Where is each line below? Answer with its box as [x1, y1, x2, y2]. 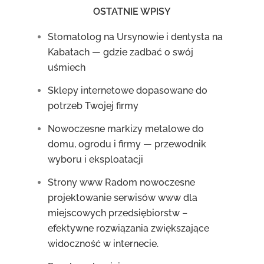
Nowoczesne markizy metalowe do [48, 123, 204, 134]
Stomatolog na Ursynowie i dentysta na [48, 31, 223, 42]
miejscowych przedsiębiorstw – [48, 207, 188, 219]
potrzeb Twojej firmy [48, 100, 139, 111]
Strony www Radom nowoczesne [48, 177, 196, 188]
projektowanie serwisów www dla [48, 192, 198, 203]
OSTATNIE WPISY [93, 6, 171, 17]
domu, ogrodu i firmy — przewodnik [48, 138, 207, 150]
